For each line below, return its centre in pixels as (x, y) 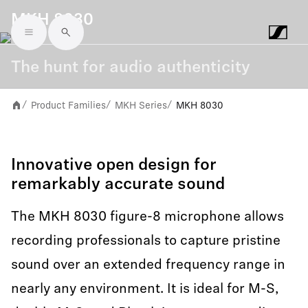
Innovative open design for (114, 166)
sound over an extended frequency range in (148, 265)
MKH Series (141, 105)
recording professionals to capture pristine (146, 241)
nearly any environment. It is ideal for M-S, (145, 289)
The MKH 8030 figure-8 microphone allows (147, 217)
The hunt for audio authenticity (131, 68)
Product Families (68, 105)
